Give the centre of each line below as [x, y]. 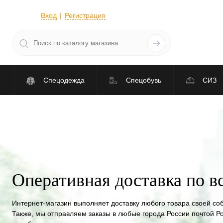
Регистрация [85, 15]
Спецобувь [143, 80]
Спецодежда [64, 80]
